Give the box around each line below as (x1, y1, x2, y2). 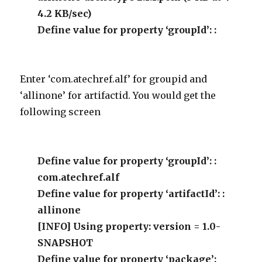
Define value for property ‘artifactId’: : (37, 188, 225, 199)
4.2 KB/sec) (37, 8, 92, 19)
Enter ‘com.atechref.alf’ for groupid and (20, 73, 208, 85)
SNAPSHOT (37, 237, 94, 249)
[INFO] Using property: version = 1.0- (37, 220, 221, 232)
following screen (20, 106, 101, 118)
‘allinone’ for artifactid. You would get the (20, 89, 216, 101)
